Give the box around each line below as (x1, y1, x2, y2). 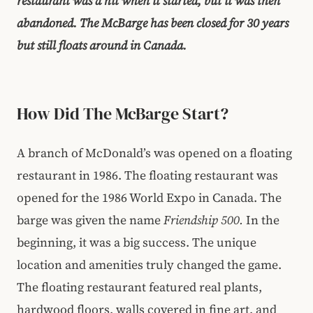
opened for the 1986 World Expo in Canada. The (17, 189, 282, 206)
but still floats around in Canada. (17, 36, 187, 54)
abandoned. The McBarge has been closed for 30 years (17, 14, 289, 31)
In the (246, 211, 279, 228)
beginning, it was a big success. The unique (17, 233, 256, 251)
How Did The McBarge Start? (17, 101, 228, 125)
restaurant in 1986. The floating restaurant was (17, 166, 278, 184)
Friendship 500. (163, 211, 246, 228)
